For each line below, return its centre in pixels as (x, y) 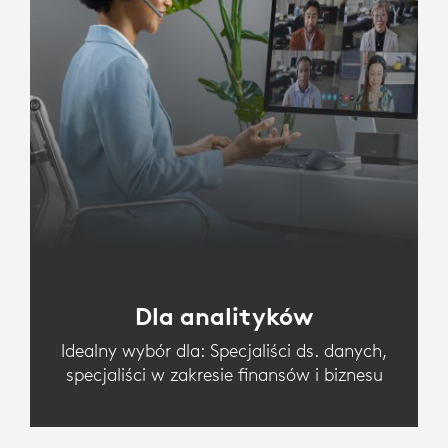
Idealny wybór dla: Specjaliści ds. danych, (224, 350)
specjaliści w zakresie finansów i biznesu (224, 374)
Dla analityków (224, 315)
